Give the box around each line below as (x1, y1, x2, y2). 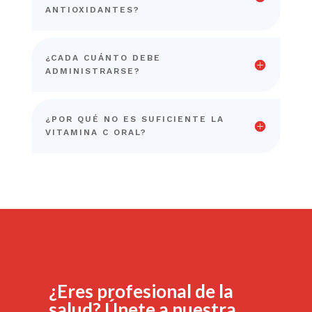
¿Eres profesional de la (48, 279, 233, 302)
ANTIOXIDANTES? (45, 4, 140, 15)
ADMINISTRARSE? (45, 65, 141, 76)
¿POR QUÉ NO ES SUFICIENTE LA (45, 114, 224, 124)
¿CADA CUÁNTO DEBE (45, 52, 161, 63)
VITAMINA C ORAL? (45, 127, 147, 137)
